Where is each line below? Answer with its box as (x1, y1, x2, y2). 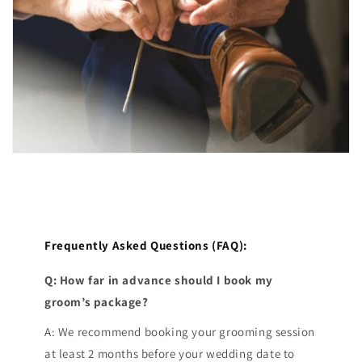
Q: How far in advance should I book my (44, 272, 273, 288)
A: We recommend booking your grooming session (44, 324, 316, 340)
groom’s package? (44, 294, 149, 310)
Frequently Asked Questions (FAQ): (44, 238, 247, 254)
